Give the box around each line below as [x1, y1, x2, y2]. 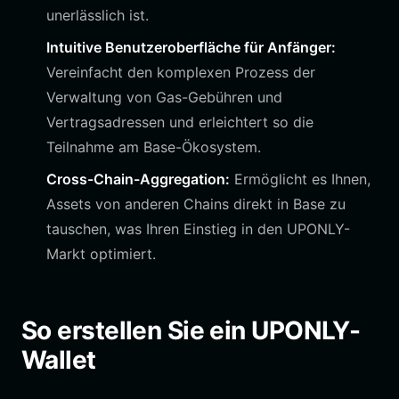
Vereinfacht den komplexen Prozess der [46, 63, 315, 81]
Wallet [21, 345, 96, 375]
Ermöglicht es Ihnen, [230, 170, 370, 188]
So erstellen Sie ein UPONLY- [21, 315, 361, 346]
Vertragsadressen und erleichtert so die [46, 113, 313, 131]
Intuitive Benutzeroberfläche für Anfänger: [46, 38, 336, 56]
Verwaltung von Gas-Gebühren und [46, 88, 282, 106]
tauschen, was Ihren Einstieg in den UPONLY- [46, 220, 350, 238]
